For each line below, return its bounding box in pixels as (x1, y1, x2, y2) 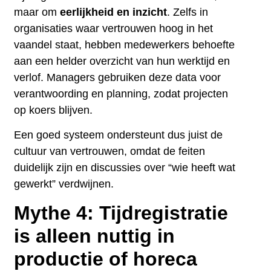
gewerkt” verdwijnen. (14, 178, 114, 191)
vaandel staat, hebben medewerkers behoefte (14, 38, 235, 51)
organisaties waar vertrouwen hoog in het (14, 22, 214, 34)
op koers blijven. (14, 103, 93, 116)
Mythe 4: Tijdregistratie (14, 201, 229, 224)
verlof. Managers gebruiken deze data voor (14, 71, 221, 83)
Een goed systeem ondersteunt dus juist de (14, 129, 223, 142)
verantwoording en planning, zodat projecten (14, 87, 229, 100)
